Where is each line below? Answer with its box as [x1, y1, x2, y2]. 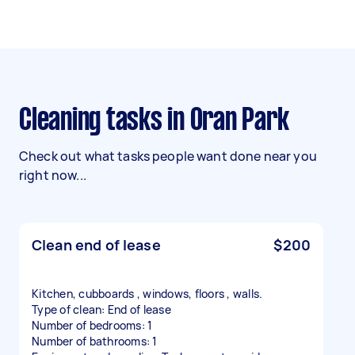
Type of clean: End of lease [32, 302, 171, 317]
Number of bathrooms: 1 [32, 334, 158, 349]
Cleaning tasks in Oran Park [31, 107, 289, 136]
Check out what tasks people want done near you [19, 147, 317, 165]
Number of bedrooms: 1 [32, 318, 153, 333]
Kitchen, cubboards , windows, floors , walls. [32, 286, 263, 301]
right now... [19, 166, 86, 184]
